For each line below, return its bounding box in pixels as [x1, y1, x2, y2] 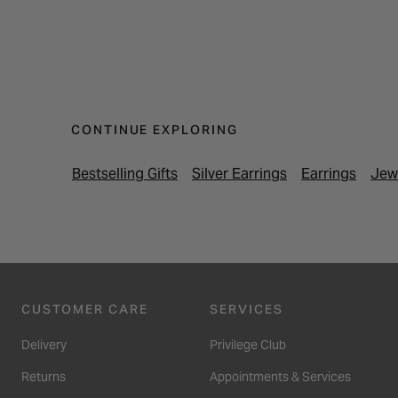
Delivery [21, 336, 67, 353]
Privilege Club [210, 336, 286, 353]
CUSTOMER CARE [21, 300, 148, 317]
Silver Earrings [192, 163, 287, 183]
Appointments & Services [210, 368, 351, 385]
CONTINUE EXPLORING [71, 121, 238, 138]
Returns [21, 368, 66, 385]
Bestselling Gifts [72, 163, 178, 183]
